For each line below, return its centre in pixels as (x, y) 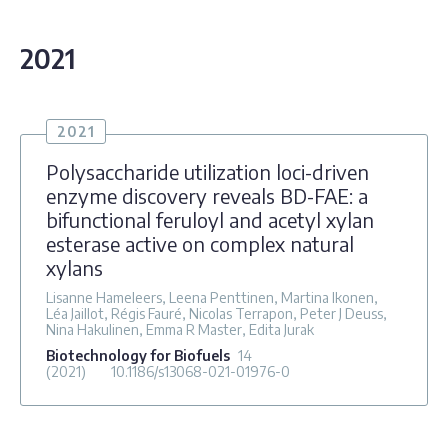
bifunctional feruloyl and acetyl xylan (210, 219)
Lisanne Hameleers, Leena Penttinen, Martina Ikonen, (212, 297)
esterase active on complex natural (200, 243)
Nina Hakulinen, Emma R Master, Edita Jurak (180, 329)
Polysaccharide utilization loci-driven (207, 171)
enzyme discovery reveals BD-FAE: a (207, 195)
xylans (74, 267)
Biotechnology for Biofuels (138, 355)
